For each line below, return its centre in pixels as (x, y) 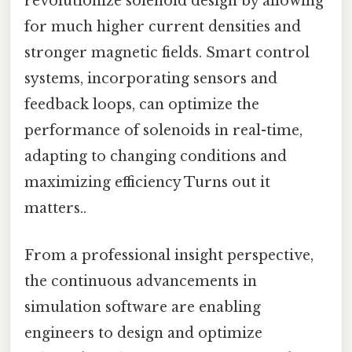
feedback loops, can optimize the (142, 105)
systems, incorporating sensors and (151, 79)
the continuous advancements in (141, 281)
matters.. (55, 209)
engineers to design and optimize (143, 333)
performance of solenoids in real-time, (163, 131)
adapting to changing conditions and (156, 157)
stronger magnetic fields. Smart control (167, 53)
